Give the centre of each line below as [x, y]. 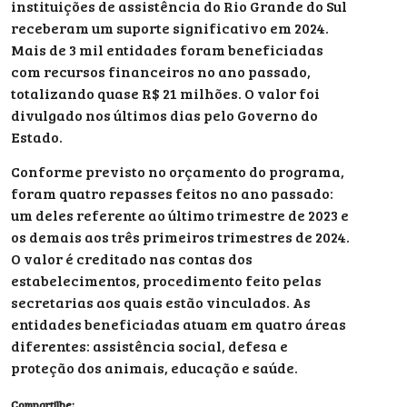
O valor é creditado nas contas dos [132, 259]
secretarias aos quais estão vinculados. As [161, 303]
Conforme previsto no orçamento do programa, [178, 172]
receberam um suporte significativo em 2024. [170, 28]
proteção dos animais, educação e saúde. [154, 368]
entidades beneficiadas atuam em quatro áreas [179, 324]
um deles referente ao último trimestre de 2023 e [180, 215]
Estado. [37, 137]
